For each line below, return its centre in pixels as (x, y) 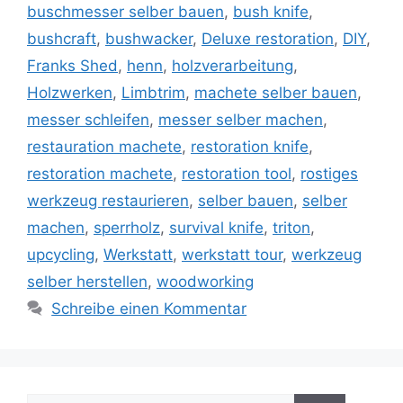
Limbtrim (153, 92)
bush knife (271, 11)
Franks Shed (72, 65)
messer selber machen (241, 119)
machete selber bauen (276, 92)
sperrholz (127, 227)
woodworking (205, 281)
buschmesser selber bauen (125, 11)
